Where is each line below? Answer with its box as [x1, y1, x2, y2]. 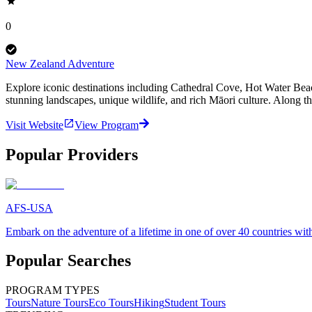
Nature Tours [31, 297, 88, 309]
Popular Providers [6, 145, 138, 164]
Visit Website [6, 118, 63, 131]
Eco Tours [88, 297, 134, 309]
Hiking [134, 297, 164, 309]
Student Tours [164, 297, 226, 309]
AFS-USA [6, 201, 53, 214]
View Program [75, 118, 139, 131]
